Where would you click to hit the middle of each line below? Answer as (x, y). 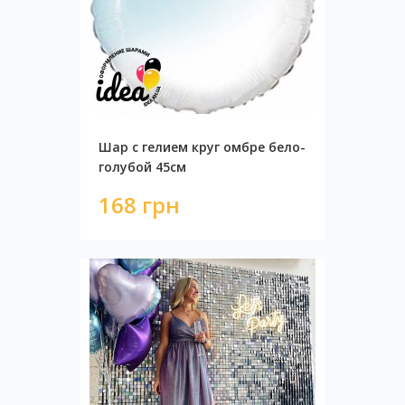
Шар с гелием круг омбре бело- (202, 147)
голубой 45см (142, 167)
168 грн (139, 205)
